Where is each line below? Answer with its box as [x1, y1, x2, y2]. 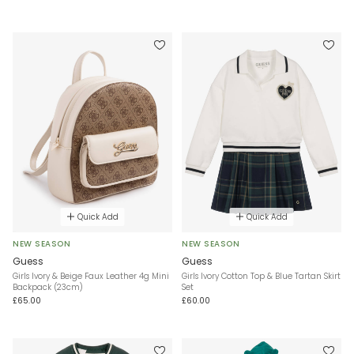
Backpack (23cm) [13, 281, 83, 293]
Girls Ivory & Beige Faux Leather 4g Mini [13, 269, 169, 282]
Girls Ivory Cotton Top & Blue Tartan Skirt [182, 269, 341, 282]
